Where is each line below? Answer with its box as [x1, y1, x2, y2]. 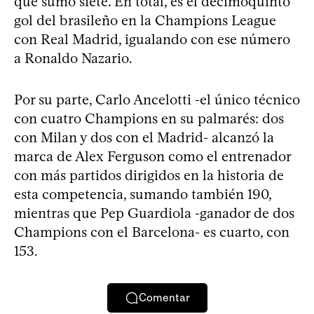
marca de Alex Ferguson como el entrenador [14, 147, 291, 165]
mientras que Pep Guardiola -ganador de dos [14, 204, 294, 221]
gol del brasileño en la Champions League [14, 11, 276, 29]
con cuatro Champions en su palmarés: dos [14, 109, 284, 127]
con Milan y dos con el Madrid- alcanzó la [14, 128, 274, 146]
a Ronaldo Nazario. [14, 49, 132, 67]
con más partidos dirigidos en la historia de [14, 166, 284, 184]
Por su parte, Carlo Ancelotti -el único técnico [14, 90, 300, 108]
